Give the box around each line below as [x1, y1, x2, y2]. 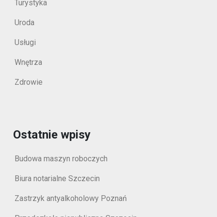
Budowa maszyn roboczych [15, 154, 108, 163]
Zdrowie [15, 77, 43, 87]
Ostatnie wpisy [13, 127, 91, 141]
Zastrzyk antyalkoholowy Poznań [15, 193, 127, 203]
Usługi [15, 37, 36, 47]
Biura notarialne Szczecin [15, 173, 100, 183]
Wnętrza [15, 57, 42, 67]
